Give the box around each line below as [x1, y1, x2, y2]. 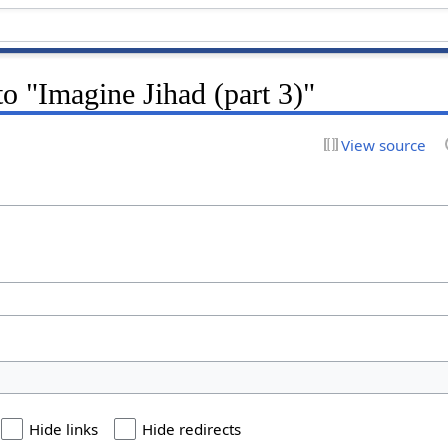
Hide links [29, 419, 99, 440]
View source [340, 134, 426, 155]
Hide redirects [142, 419, 242, 440]
